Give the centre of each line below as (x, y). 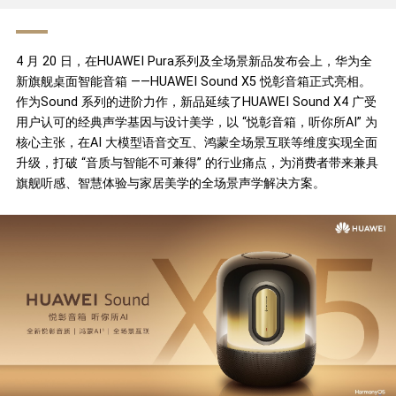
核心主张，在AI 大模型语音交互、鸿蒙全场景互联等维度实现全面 (196, 142)
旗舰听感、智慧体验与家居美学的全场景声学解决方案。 (170, 183)
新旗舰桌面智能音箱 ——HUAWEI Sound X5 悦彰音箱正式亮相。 (193, 81)
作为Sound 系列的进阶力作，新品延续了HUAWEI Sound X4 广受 (196, 101)
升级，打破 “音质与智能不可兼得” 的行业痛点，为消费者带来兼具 (197, 162)
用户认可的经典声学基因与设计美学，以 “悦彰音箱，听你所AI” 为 (196, 122)
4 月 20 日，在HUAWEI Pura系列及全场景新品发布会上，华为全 (194, 61)
